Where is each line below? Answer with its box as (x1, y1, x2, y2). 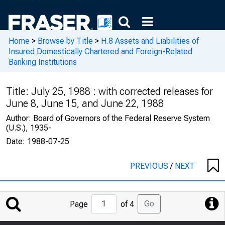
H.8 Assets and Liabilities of (101, 36, 199, 46)
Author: (6, 114, 33, 123)
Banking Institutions (9, 57, 77, 67)
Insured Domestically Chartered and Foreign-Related (9, 46, 192, 56)
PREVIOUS (130, 161, 170, 171)
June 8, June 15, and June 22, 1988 (6, 97, 164, 109)
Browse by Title (38, 36, 93, 46)
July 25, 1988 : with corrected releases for (31, 85, 213, 97)
